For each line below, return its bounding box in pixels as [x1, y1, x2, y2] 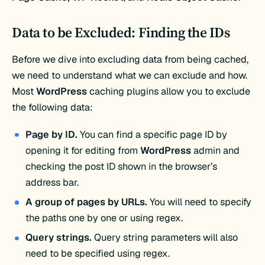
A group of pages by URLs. [25, 195, 147, 208]
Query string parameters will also [93, 231, 238, 244]
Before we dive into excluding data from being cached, [12, 53, 249, 66]
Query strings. [25, 231, 94, 244]
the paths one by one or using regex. [25, 211, 183, 224]
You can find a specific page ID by [77, 128, 227, 141]
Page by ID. [25, 128, 77, 141]
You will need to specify [147, 195, 251, 208]
